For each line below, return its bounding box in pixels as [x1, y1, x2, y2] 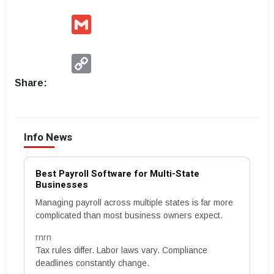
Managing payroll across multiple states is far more [35, 198, 233, 207]
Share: [15, 78, 47, 88]
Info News [24, 130, 72, 145]
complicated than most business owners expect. [35, 210, 223, 220]
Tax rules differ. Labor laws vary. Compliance [35, 245, 207, 255]
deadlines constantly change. [35, 258, 149, 268]
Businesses [35, 178, 88, 191]
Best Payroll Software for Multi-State [35, 167, 199, 180]
